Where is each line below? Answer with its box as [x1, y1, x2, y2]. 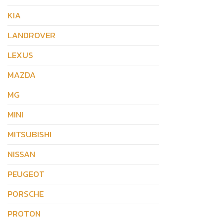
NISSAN [7, 147, 35, 161]
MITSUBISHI [7, 127, 52, 141]
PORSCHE [7, 187, 44, 200]
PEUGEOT [7, 167, 45, 180]
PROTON [7, 207, 41, 220]
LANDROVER [7, 28, 55, 42]
